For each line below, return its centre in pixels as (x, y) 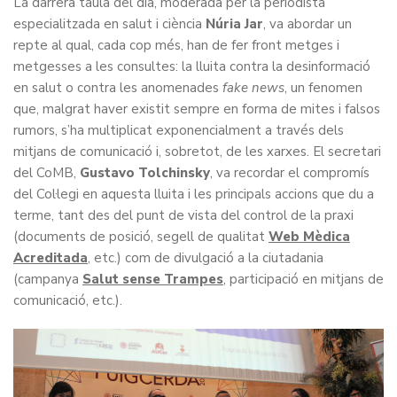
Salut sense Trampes (153, 280)
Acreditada (51, 258)
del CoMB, (47, 173)
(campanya (48, 280)
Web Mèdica (309, 237)
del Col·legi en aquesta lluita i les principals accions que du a (194, 195)
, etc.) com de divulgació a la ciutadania (206, 258)
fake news (253, 88)
